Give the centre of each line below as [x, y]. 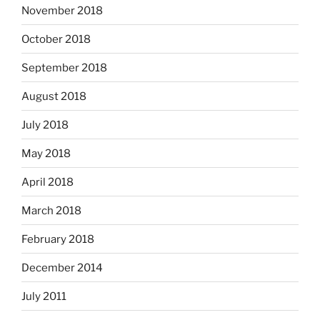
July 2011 [44, 296]
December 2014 [62, 267]
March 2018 [51, 210]
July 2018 [45, 125]
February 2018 [58, 239]
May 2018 [46, 153]
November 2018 [62, 10]
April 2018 [47, 182]
